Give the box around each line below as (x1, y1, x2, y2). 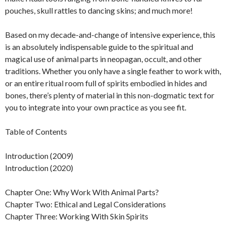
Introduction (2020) (5, 163, 73, 173)
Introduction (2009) (5, 151, 73, 161)
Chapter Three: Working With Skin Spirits (5, 211, 148, 221)
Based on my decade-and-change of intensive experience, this (5, 30, 215, 40)
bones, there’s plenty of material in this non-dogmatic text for (5, 90, 214, 100)
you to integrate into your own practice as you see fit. (5, 102, 186, 112)
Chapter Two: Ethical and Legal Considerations (5, 199, 166, 209)
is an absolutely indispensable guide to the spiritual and (5, 42, 193, 52)
